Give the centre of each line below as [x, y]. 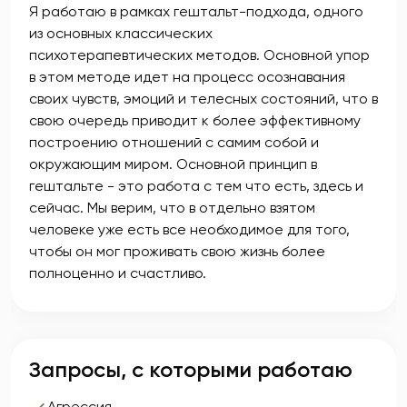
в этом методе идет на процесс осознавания [187, 77]
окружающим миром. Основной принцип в [173, 164]
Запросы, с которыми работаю [191, 369]
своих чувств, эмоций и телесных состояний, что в [203, 99]
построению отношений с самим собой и [174, 142]
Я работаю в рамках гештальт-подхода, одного [196, 11]
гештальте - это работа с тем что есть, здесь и [196, 186]
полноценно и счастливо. [118, 273]
